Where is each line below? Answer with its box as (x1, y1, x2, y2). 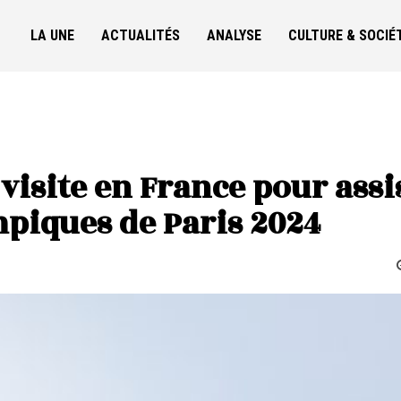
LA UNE (30, 27, 74, 44)
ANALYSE (207, 27, 261, 44)
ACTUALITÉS (101, 27, 180, 44)
